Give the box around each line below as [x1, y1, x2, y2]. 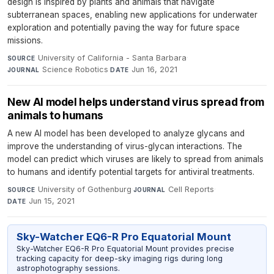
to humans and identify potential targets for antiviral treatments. [7, 167, 254, 177]
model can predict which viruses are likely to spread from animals [7, 154, 264, 165]
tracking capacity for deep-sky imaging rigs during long [16, 254, 223, 264]
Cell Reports [168, 185, 215, 194]
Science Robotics [42, 65, 109, 75]
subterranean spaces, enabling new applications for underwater [7, 10, 257, 20]
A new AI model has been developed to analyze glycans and [7, 128, 245, 139]
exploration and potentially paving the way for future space [7, 23, 240, 33]
